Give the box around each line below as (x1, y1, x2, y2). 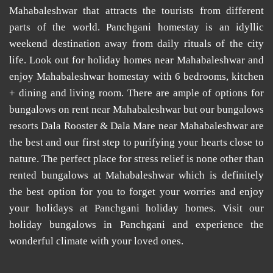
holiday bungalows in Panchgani (9, 219, 165, 230)
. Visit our (213, 202, 264, 214)
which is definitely (174, 169, 264, 181)
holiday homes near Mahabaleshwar (88, 54, 245, 66)
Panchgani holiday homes (94, 202, 214, 214)
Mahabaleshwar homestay (37, 71, 150, 82)
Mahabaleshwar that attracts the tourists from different (9, 5, 264, 16)
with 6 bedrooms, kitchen (149, 71, 264, 82)
